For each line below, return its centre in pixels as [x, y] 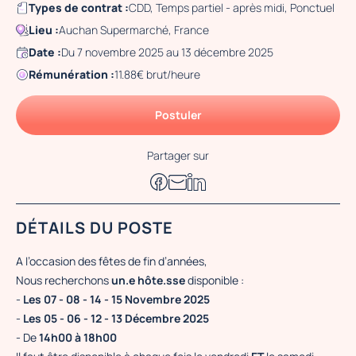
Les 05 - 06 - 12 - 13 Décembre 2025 [115, 318]
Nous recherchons [64, 280]
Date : [45, 52]
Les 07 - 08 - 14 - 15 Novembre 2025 [116, 299]
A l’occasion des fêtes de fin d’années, [112, 261]
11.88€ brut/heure [157, 74]
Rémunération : [72, 74]
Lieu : [44, 30]
